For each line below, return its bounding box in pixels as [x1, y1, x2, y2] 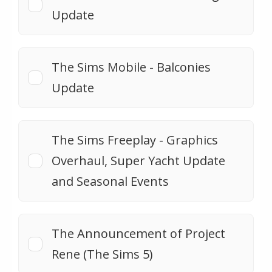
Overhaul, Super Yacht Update [52, 152, 225, 169]
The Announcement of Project [52, 225, 225, 242]
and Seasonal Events [52, 173, 169, 190]
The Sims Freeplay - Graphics [52, 132, 218, 149]
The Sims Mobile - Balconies [52, 59, 211, 76]
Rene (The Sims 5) [52, 246, 153, 263]
